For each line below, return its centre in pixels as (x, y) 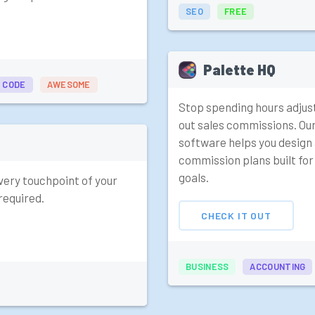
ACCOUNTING (278, 267)
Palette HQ (239, 70)
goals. (194, 178)
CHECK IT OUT (236, 215)
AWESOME (69, 85)
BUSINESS (207, 267)
